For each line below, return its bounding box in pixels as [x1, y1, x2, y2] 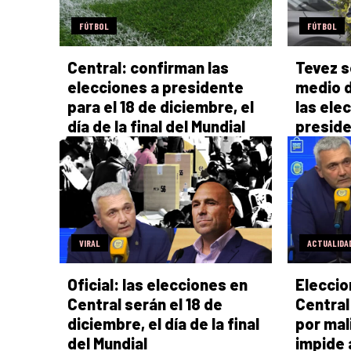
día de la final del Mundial [67, 116, 245, 136]
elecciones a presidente [67, 77, 244, 96]
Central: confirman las [67, 57, 229, 77]
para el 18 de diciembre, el [67, 96, 254, 116]
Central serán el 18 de [67, 295, 223, 314]
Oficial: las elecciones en [67, 275, 248, 295]
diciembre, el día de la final [67, 314, 259, 334]
